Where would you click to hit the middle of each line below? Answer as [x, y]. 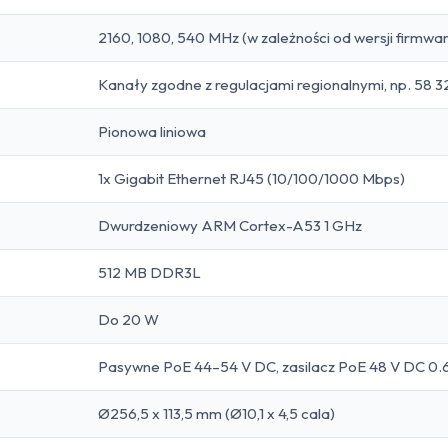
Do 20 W [128, 319]
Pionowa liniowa [152, 131]
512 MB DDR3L [149, 272]
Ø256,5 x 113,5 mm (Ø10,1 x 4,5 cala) [216, 413]
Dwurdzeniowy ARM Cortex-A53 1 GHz [230, 225]
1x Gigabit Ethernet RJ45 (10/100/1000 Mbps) [251, 178]
